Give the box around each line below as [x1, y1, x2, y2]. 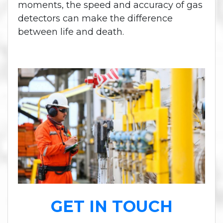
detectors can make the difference [18, 12, 173, 24]
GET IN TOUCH [50, 196, 173, 216]
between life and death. [18, 26, 124, 37]
